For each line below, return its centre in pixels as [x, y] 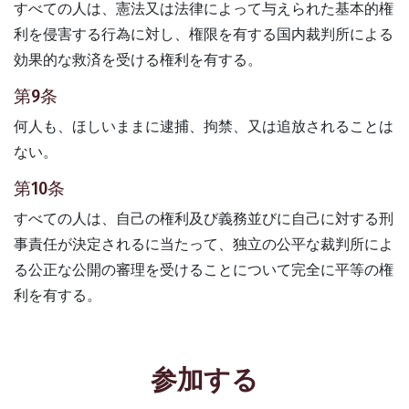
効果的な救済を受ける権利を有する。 [138, 59]
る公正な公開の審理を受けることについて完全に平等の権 [204, 269]
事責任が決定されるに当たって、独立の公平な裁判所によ [204, 244]
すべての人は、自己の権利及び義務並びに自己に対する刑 [204, 218]
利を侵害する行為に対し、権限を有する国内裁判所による [204, 34]
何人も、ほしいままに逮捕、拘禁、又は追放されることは [204, 126]
